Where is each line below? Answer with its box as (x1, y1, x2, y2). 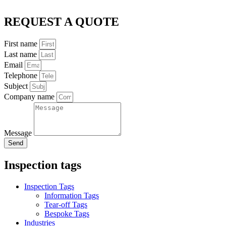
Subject (4, 82, 30, 90)
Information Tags (44, 191, 99, 200)
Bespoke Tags (44, 209, 89, 218)
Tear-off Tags (44, 200, 87, 209)
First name (4, 39, 39, 48)
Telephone (4, 71, 39, 80)
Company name (4, 92, 56, 101)
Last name (4, 50, 39, 59)
